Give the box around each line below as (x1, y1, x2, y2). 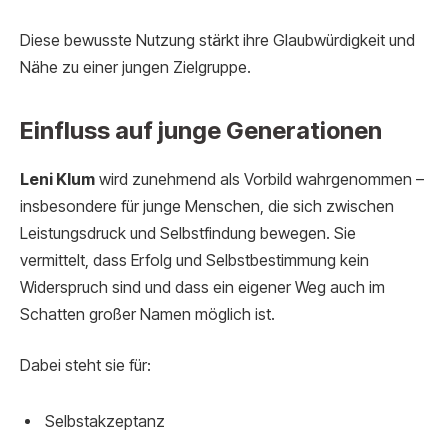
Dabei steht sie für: (20, 356, 151, 376)
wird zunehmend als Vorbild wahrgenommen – (95, 169, 424, 189)
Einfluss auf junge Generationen (20, 115, 382, 145)
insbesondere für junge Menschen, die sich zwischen (20, 196, 394, 216)
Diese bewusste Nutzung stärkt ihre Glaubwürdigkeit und (20, 30, 415, 50)
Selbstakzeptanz (45, 411, 165, 431)
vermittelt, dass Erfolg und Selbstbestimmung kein (20, 250, 369, 270)
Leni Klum (20, 169, 95, 189)
